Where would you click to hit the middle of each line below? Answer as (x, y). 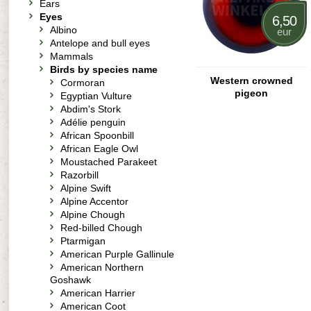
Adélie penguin (93, 122)
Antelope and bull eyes (100, 43)
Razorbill (79, 175)
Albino (64, 30)
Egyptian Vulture (96, 96)
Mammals (72, 56)
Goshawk (70, 280)
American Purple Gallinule (117, 254)
